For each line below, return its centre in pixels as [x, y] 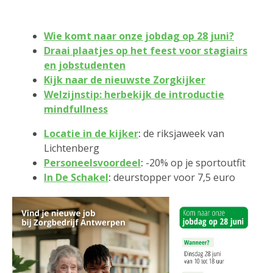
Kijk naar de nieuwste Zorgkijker [125, 80]
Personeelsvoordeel [92, 163]
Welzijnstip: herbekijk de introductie [134, 94]
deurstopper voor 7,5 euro [174, 177]
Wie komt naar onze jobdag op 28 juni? [139, 36]
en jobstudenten [85, 65]
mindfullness [76, 109]
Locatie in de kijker [91, 133]
